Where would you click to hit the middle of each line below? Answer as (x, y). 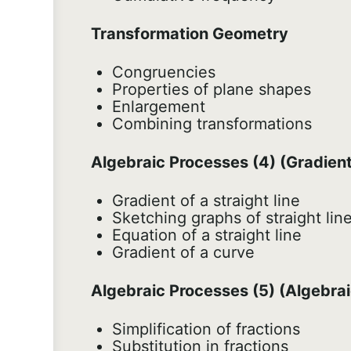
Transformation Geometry (190, 34)
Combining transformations (212, 124)
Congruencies (164, 72)
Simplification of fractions (206, 329)
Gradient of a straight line (206, 201)
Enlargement (159, 107)
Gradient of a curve (183, 253)
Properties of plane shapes (212, 90)
